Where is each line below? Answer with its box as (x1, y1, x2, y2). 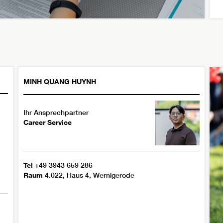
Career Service (23, 118, 72, 127)
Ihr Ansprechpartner (23, 108, 89, 117)
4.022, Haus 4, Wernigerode (45, 171, 135, 180)
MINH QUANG (23, 77, 70, 86)
